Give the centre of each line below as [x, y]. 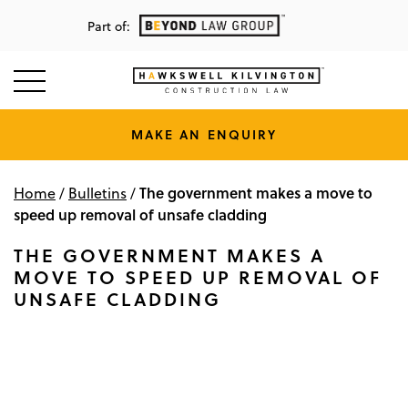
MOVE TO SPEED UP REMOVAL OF [198, 277]
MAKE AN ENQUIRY [204, 135]
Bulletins [97, 194]
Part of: [108, 27]
